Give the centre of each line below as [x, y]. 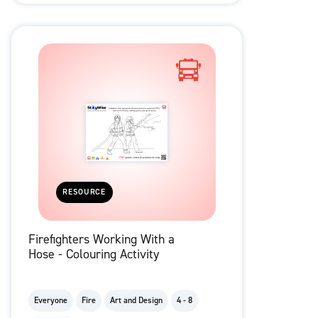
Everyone [51, 301]
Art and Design [136, 301]
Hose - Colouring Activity [94, 254]
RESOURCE [84, 192]
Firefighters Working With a [102, 240]
